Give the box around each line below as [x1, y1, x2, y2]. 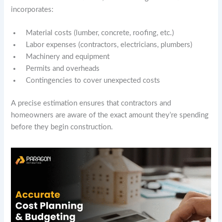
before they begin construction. [11, 123, 113, 131]
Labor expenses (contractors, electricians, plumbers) [26, 41, 193, 49]
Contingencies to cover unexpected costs [26, 76, 161, 84]
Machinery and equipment [26, 53, 110, 60]
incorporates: [11, 5, 54, 13]
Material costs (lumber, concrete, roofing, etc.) [26, 29, 174, 37]
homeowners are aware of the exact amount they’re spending [11, 111, 209, 119]
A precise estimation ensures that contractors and [11, 99, 171, 107]
